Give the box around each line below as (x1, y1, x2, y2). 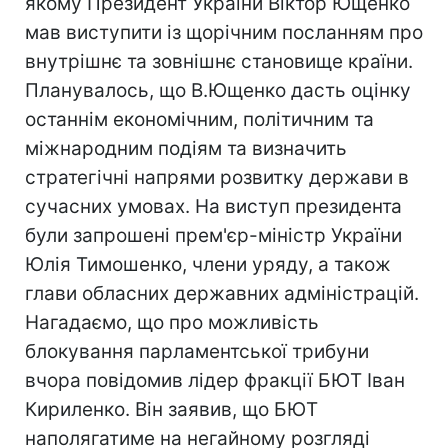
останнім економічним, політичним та (25, 108, 374, 131)
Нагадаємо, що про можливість (25, 311, 319, 334)
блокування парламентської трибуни (25, 340, 369, 363)
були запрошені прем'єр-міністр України (25, 224, 402, 247)
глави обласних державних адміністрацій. (25, 282, 419, 305)
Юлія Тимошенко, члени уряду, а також (25, 253, 391, 276)
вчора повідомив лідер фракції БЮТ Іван (25, 369, 405, 392)
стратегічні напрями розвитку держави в (25, 166, 409, 189)
